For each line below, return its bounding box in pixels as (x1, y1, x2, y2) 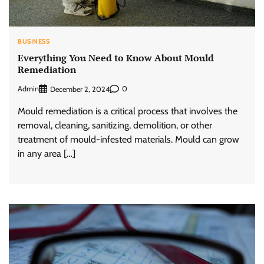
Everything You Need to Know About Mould (18, 51, 214, 65)
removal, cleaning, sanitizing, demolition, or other (18, 119, 212, 131)
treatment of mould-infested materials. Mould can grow (18, 133, 239, 145)
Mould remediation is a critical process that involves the (18, 105, 237, 117)
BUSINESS (18, 37, 49, 45)
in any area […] (18, 147, 75, 159)
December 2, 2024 (50, 84, 110, 94)
